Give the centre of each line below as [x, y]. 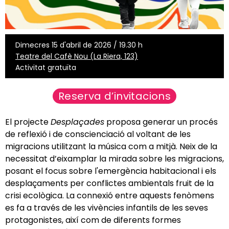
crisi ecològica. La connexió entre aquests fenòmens [110, 195]
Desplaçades [77, 122]
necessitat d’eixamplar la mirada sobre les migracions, [114, 158]
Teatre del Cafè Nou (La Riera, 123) [77, 56]
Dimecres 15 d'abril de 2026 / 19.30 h [79, 45]
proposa [122, 122]
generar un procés [179, 122]
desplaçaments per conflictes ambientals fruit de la [109, 183]
